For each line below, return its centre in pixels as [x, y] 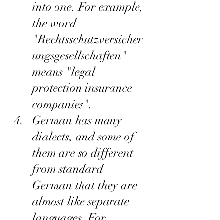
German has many [79, 121]
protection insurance [84, 88]
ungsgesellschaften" [81, 56]
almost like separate [82, 202]
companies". [62, 104]
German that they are [86, 185]
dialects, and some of [85, 137]
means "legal [65, 72]
